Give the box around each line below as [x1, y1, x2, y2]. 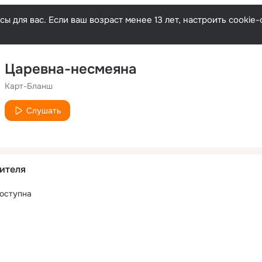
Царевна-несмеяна [5, 60, 137, 78]
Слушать [26, 105, 61, 116]
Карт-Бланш [5, 81, 53, 91]
